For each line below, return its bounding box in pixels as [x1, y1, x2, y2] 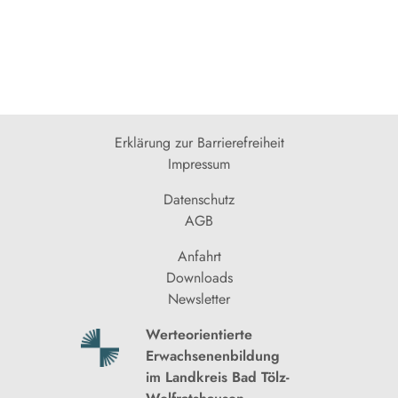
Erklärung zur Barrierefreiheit [114, 131, 284, 153]
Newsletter [168, 288, 230, 309]
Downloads [165, 267, 233, 288]
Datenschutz [163, 188, 235, 210]
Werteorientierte [146, 323, 253, 345]
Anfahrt [177, 245, 221, 267]
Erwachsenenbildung [146, 345, 281, 366]
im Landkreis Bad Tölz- [146, 366, 291, 387]
